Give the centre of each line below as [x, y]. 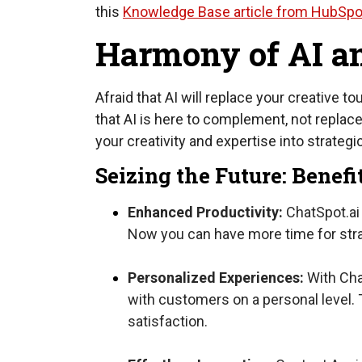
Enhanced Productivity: [205, 213]
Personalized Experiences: [216, 278]
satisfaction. [168, 322]
